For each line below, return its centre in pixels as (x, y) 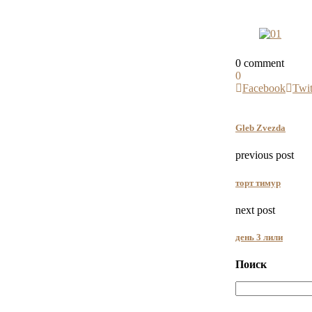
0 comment (260, 63)
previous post (265, 155)
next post (255, 210)
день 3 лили (259, 237)
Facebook (264, 88)
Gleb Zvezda (260, 128)
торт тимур (258, 182)
